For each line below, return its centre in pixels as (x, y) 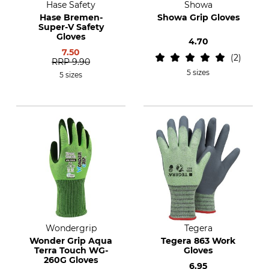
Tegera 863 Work (198, 241)
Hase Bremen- (71, 17)
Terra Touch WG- (71, 250)
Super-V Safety (71, 27)
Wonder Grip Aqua (71, 241)
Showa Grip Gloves (198, 17)
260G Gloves (71, 260)
